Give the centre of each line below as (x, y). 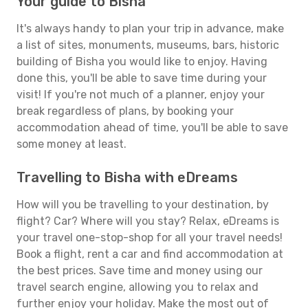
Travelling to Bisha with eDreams (127, 177)
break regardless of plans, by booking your (125, 111)
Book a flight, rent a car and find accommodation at (150, 254)
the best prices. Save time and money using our (140, 271)
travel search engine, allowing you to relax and (137, 287)
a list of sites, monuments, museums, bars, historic (148, 45)
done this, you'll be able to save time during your (142, 78)
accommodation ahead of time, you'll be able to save (152, 128)
